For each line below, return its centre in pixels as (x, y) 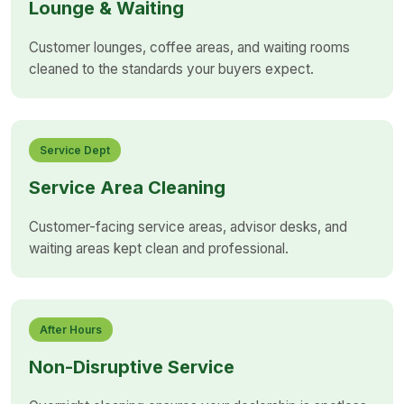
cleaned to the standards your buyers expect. (171, 69)
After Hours (71, 330)
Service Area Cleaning (127, 188)
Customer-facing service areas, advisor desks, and (188, 227)
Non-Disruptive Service (132, 367)
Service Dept (75, 150)
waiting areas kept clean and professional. (159, 248)
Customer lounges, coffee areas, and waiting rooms (189, 47)
